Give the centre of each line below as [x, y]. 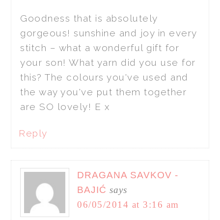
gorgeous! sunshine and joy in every [109, 33]
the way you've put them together [104, 92]
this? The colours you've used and [104, 77]
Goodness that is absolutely [89, 18]
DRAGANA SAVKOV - [128, 175]
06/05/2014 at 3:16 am [128, 204]
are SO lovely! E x [65, 106]
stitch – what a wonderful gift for [100, 47]
